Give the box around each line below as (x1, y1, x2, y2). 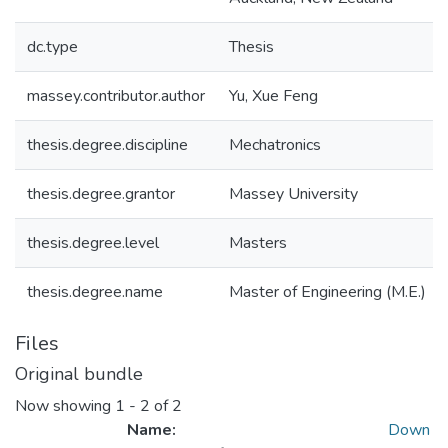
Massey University (229, 183, 358, 205)
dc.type (27, 36, 78, 58)
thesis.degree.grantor (27, 183, 175, 205)
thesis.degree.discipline (27, 134, 188, 156)
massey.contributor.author (27, 85, 205, 107)
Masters (229, 232, 287, 254)
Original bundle (15, 362, 143, 386)
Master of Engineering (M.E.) (229, 281, 426, 303)
